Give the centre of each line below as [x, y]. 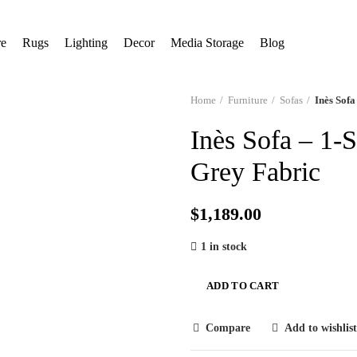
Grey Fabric [255, 172]
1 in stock [224, 247]
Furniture [248, 100]
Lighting [86, 42]
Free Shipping [105, 12]
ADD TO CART [243, 286]
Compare [228, 328]
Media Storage [207, 42]
